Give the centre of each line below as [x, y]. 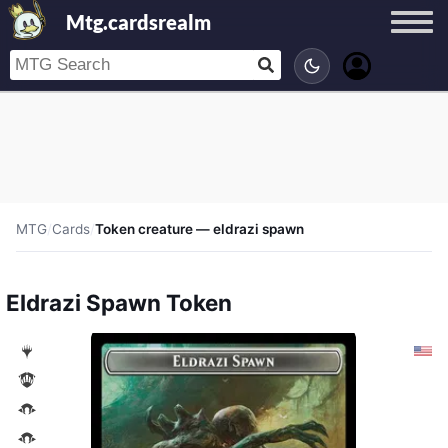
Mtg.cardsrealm [138, 22]
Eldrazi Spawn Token [119, 302]
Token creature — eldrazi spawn [199, 229]
